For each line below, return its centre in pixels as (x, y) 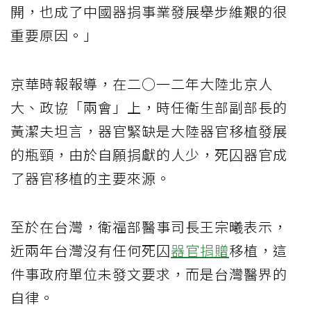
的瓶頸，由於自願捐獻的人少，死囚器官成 (149, 155)
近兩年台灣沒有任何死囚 (91, 251)
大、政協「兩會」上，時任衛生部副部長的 (149, 108)
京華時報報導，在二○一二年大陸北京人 (142, 84)
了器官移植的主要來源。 (91, 178)
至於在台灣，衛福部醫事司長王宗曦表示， (149, 227)
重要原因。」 (54, 35)
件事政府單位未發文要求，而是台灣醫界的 (149, 274)
